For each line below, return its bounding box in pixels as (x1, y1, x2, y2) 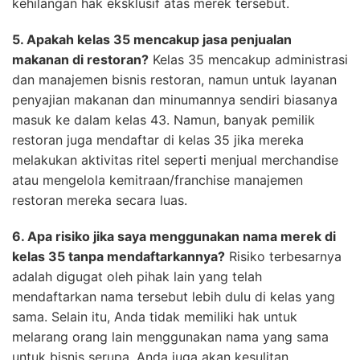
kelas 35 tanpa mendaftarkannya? (12, 247, 225, 264)
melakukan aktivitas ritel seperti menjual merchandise (12, 151, 338, 168)
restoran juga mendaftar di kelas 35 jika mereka (12, 131, 304, 148)
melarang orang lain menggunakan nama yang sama (12, 328, 329, 345)
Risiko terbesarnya (225, 247, 342, 264)
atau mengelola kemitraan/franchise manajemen (12, 171, 303, 188)
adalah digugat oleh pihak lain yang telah (12, 268, 262, 284)
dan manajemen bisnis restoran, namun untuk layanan (12, 71, 337, 88)
